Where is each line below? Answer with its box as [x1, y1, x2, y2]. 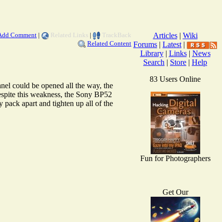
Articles [153, 31, 177, 40]
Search [143, 57, 165, 66]
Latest [163, 40, 181, 49]
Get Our [162, 187, 188, 196]
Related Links [51, 31, 88, 39]
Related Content [87, 39, 131, 47]
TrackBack [102, 31, 131, 39]
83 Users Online [150, 74, 201, 83]
